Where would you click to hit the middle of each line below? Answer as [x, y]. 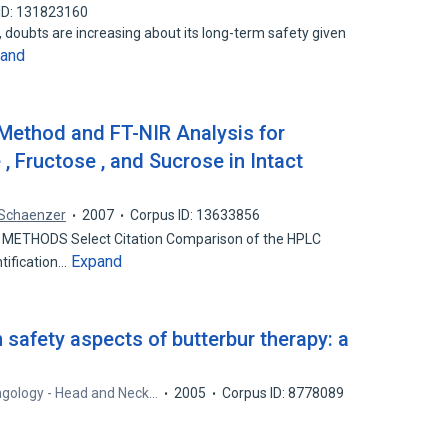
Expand [97, 261]
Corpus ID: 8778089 [283, 393]
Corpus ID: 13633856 [195, 215]
